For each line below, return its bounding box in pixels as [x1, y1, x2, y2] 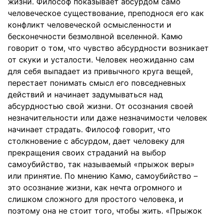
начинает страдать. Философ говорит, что [8, 124, 170, 134]
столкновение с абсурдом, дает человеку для [8, 136, 185, 146]
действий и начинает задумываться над [8, 90, 163, 99]
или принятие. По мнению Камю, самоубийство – [8, 171, 198, 181]
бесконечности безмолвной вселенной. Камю [8, 31, 183, 41]
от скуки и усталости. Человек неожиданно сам [8, 55, 194, 64]
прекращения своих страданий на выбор [8, 148, 166, 157]
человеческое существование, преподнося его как [8, 8, 204, 18]
